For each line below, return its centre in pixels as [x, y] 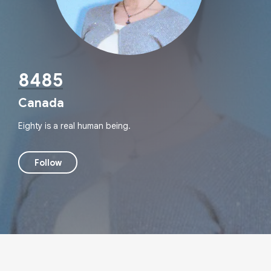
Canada [41, 103]
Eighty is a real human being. [74, 126]
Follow [48, 162]
